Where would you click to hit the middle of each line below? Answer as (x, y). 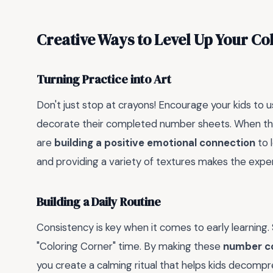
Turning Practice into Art (104, 80)
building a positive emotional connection (155, 142)
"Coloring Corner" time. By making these (130, 246)
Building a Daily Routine (99, 202)
